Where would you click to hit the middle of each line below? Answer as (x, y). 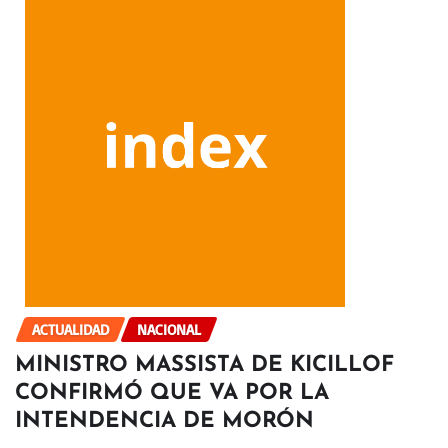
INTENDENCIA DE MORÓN (164, 421)
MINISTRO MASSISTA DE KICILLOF (204, 365)
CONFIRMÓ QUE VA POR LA (172, 393)
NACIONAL (169, 330)
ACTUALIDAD (70, 330)
